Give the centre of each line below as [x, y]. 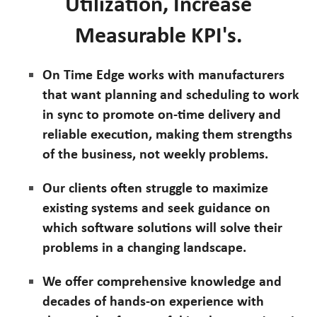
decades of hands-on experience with [153, 300]
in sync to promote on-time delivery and [162, 114]
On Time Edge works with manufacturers [163, 74]
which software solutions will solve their [162, 227]
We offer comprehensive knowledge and [162, 281]
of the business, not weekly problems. [155, 153]
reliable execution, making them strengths [167, 133]
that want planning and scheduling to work [171, 94]
